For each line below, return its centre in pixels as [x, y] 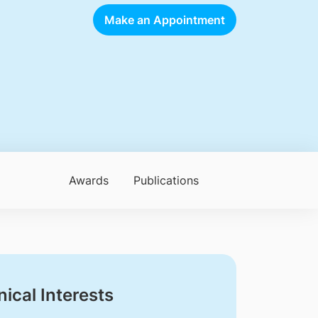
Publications [166, 180]
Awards [88, 180]
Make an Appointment [164, 20]
